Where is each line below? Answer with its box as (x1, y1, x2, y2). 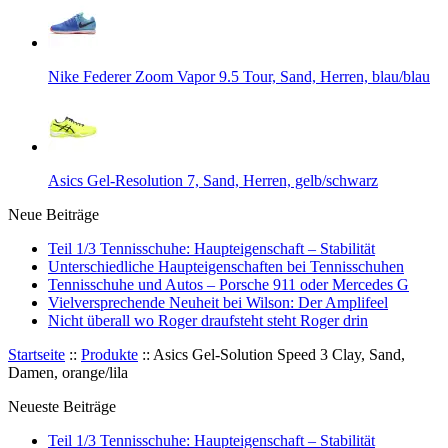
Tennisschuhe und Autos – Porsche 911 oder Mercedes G (48, 275, 409, 293)
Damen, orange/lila (8, 363, 128, 381)
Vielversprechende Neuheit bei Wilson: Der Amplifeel (48, 293, 388, 311)
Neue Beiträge (8, 205, 99, 223)
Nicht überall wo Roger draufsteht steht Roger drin (48, 311, 368, 329)
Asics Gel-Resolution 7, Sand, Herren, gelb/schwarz (48, 171, 378, 189)
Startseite (8, 345, 65, 363)
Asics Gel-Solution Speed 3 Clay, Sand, (153, 345, 405, 363)
